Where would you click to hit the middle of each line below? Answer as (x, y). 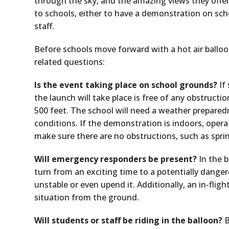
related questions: (70, 62)
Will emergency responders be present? (116, 159)
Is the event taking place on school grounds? (126, 85)
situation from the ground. (87, 197)
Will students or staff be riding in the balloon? (129, 220)
